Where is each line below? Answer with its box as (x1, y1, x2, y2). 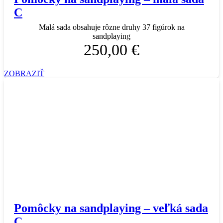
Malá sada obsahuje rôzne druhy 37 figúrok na (38, 22, 185, 31)
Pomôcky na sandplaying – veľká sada (14, 202, 208, 215)
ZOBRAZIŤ (4, 69, 44, 78)
